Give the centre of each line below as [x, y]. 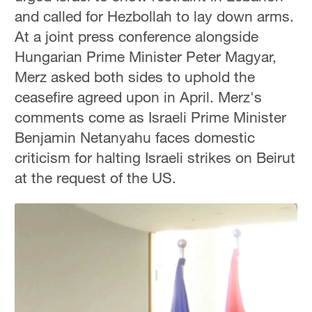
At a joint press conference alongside [137, 37]
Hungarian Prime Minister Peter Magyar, [146, 57]
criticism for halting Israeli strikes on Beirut [155, 158]
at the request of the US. [96, 178]
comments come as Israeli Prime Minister [151, 117]
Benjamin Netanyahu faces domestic [135, 138]
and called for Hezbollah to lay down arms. [155, 16]
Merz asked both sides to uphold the [135, 77]
